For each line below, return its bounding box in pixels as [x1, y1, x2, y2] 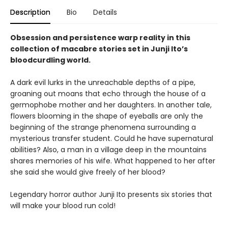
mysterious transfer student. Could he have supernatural [10, 133, 213, 144]
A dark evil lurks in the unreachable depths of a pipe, [10, 77, 195, 88]
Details [93, 7, 117, 17]
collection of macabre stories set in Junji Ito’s [10, 44, 188, 54]
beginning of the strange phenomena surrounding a [10, 122, 196, 132]
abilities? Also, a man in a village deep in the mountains [10, 145, 207, 155]
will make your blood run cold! [10, 201, 116, 211]
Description [10, 7, 50, 17]
